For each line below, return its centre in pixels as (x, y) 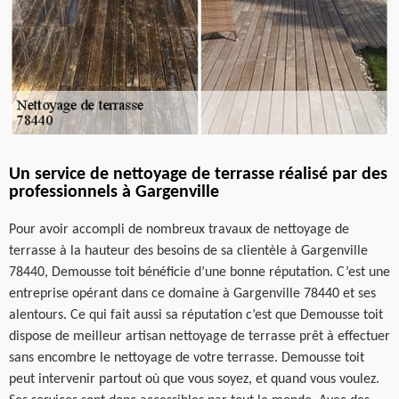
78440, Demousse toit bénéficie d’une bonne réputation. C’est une (199, 272)
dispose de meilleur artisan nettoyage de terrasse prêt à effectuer (199, 336)
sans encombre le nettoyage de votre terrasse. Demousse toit (187, 358)
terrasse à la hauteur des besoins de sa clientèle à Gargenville (188, 251)
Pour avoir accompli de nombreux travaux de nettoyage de (179, 229)
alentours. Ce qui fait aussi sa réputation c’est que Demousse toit (196, 315)
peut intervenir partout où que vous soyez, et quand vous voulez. (194, 379)
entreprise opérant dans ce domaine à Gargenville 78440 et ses (192, 293)
